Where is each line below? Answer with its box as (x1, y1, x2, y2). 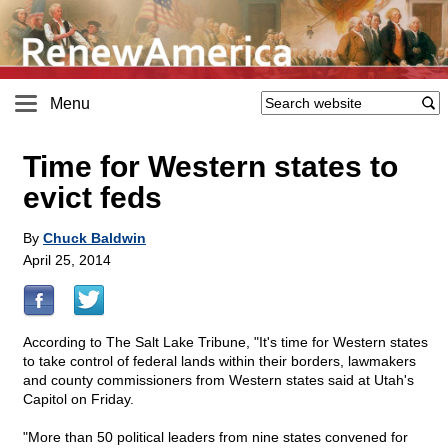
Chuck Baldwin (43, 230, 146, 247)
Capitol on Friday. (23, 391, 134, 408)
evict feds (23, 181, 162, 215)
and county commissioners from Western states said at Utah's (23, 372, 414, 389)
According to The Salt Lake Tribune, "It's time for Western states (23, 334, 428, 351)
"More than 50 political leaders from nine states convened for (23, 429, 408, 446)
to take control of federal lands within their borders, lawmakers (23, 353, 416, 370)
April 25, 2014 (23, 252, 111, 269)
